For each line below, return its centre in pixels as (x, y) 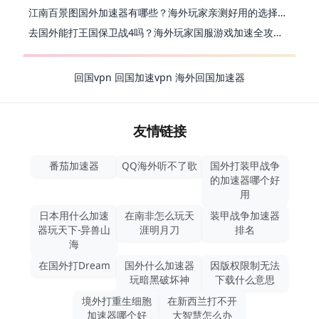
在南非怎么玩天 (159, 215)
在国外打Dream (74, 265)
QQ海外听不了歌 (159, 165)
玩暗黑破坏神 (159, 279)
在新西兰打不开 (202, 300)
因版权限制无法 (245, 265)
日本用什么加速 (74, 215)
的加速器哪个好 (245, 179)
